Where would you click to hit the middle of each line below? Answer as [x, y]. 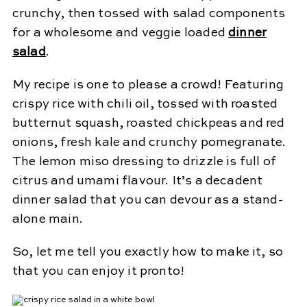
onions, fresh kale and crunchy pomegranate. [149, 143]
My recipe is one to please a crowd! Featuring [148, 85]
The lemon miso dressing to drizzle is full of [144, 162]
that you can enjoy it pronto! [98, 271]
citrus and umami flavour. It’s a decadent [137, 181]
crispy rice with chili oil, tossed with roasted [145, 104]
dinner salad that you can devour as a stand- [147, 200]
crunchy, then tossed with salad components [149, 14]
